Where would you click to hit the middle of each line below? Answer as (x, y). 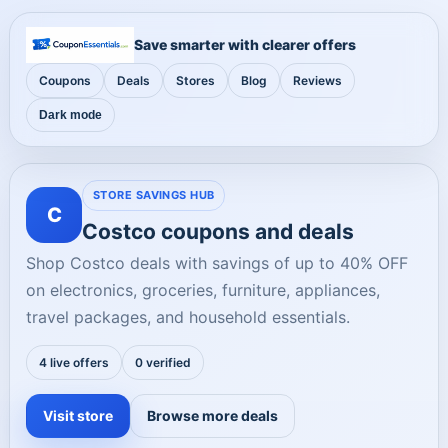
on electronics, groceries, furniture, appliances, (203, 290)
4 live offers (74, 362)
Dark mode (70, 115)
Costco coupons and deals (218, 231)
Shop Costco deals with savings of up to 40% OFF (217, 263)
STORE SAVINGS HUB (154, 195)
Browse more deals (212, 415)
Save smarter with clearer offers (244, 44)
